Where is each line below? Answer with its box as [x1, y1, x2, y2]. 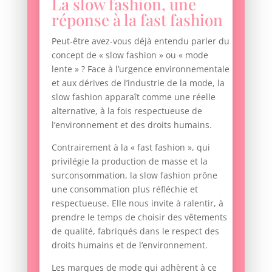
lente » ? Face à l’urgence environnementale [51, 63, 229, 75]
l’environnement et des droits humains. [51, 119, 212, 131]
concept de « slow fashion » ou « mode [51, 49, 208, 61]
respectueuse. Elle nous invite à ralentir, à [51, 197, 223, 209]
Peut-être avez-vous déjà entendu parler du [51, 35, 229, 47]
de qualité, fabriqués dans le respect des [51, 225, 219, 237]
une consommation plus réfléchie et [51, 183, 198, 195]
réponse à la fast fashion [51, 9, 223, 31]
